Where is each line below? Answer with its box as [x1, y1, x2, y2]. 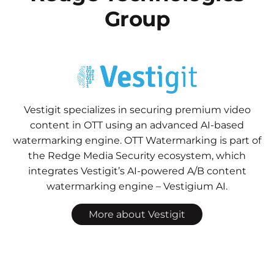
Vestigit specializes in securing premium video [23, 103, 251, 116]
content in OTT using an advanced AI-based [30, 119, 244, 131]
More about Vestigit [89, 208, 185, 220]
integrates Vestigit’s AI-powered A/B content [28, 165, 246, 177]
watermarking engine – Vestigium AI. [46, 180, 228, 192]
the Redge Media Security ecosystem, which [28, 149, 246, 161]
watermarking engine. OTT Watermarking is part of [13, 134, 261, 146]
